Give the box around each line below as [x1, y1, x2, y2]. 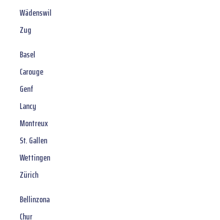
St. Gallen [20, 134, 47, 148]
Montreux [20, 116, 48, 131]
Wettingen [20, 151, 50, 165]
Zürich [20, 168, 38, 182]
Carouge [20, 65, 43, 79]
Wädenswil [20, 6, 52, 20]
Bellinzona [20, 192, 50, 207]
